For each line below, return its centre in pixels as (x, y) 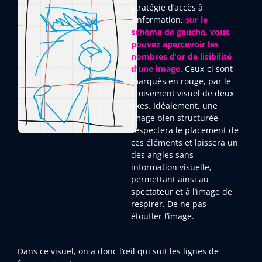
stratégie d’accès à (167, 8)
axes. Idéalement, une (174, 106)
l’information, (158, 20)
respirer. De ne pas (169, 204)
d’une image (156, 69)
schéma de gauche (168, 32)
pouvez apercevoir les (175, 44)
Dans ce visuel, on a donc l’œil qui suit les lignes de (118, 251)
